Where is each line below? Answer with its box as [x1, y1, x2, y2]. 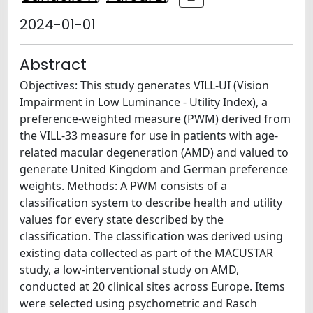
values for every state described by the [20, 212, 224, 227]
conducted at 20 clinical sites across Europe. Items [20, 279, 285, 294]
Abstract [20, 54, 87, 75]
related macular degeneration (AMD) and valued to [20, 145, 289, 160]
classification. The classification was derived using [20, 228, 283, 244]
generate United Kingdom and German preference [20, 161, 288, 177]
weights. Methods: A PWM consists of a [20, 178, 227, 194]
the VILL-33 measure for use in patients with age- [20, 128, 278, 143]
